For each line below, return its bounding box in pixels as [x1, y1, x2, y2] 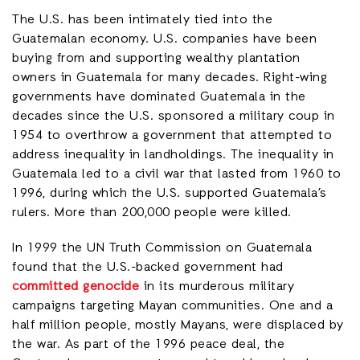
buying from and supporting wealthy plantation [12, 50, 301, 67]
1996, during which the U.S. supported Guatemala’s [12, 185, 327, 202]
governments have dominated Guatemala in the [12, 88, 306, 106]
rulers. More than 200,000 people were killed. [12, 204, 292, 222]
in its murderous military [139, 278, 294, 296]
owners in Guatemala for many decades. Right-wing [12, 69, 327, 87]
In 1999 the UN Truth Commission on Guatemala [12, 239, 312, 257]
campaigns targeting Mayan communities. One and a [12, 297, 333, 315]
